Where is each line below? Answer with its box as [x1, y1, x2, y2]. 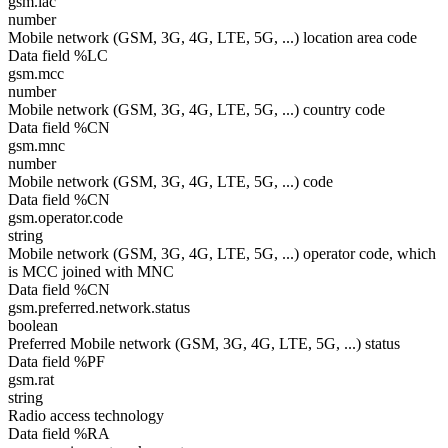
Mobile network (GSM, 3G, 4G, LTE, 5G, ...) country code [8, 101, 385, 118]
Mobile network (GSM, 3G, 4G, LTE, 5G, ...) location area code [8, 29, 417, 46]
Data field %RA [8, 425, 110, 442]
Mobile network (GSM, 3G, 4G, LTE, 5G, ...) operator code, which [8, 245, 436, 262]
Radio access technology [8, 407, 164, 424]
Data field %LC [8, 47, 108, 64]
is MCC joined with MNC [8, 263, 174, 280]
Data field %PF [8, 353, 105, 370]
